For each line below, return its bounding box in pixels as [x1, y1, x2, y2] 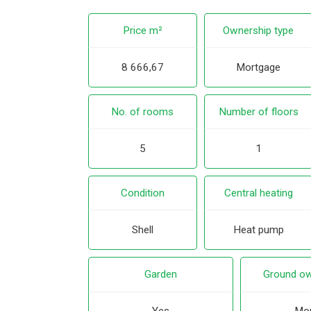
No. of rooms [111, 106, 174, 119]
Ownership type [223, 24, 294, 37]
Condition [120, 187, 165, 200]
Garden [144, 268, 177, 281]
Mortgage [236, 61, 281, 74]
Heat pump [233, 224, 284, 237]
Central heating [224, 187, 293, 200]
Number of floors [218, 106, 299, 119]
